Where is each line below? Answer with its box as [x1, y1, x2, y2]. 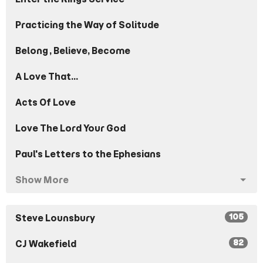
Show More [15, 174, 69, 186]
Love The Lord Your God [15, 123, 126, 134]
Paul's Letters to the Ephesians [15, 149, 161, 160]
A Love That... [15, 71, 78, 83]
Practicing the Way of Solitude [15, 19, 159, 31]
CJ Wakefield [15, 238, 76, 250]
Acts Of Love [15, 97, 76, 109]
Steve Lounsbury [15, 213, 95, 224]
